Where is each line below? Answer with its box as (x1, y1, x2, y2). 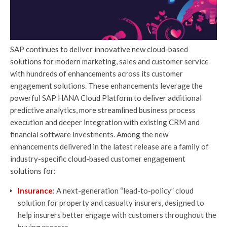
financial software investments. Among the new (10, 129, 168, 139)
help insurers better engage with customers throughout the (18, 210, 216, 219)
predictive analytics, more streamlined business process (10, 105, 196, 115)
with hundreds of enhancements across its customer (10, 68, 183, 78)
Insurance (18, 185, 53, 195)
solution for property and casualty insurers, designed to (18, 198, 204, 207)
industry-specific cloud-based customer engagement (10, 154, 185, 163)
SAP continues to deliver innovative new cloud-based (10, 44, 188, 54)
